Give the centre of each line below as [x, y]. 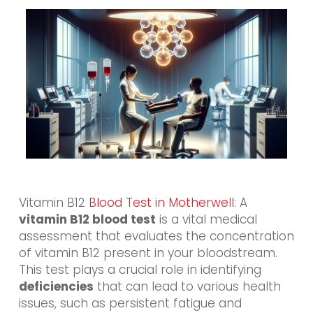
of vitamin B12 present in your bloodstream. [148, 253]
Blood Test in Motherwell [161, 202]
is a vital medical [206, 219]
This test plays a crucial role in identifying [140, 269]
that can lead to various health [187, 286]
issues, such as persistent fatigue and [130, 303]
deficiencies [56, 286]
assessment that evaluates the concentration [156, 236]
